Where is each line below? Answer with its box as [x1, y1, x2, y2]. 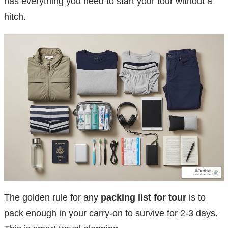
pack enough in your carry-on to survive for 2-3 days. [4, 208, 218, 219]
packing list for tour [101, 192, 186, 203]
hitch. [4, 12, 26, 22]
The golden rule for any [4, 192, 101, 203]
